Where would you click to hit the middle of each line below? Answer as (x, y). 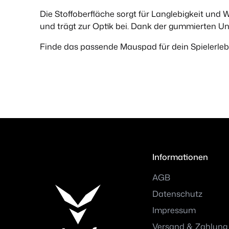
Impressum (174, 210)
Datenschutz (177, 194)
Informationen (180, 157)
